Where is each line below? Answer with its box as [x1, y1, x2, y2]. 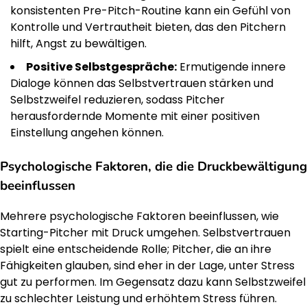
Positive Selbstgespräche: [26, 58, 177, 75]
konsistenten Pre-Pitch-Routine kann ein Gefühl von [10, 2, 291, 19]
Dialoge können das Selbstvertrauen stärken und [10, 75, 273, 91]
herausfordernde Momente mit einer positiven [10, 108, 260, 124]
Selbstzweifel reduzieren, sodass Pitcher [10, 91, 225, 108]
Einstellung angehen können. [10, 124, 164, 140]
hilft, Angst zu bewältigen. [10, 35, 147, 51]
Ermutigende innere [177, 58, 286, 75]
